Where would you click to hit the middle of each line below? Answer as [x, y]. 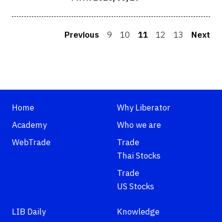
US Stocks [136, 187]
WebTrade [31, 143]
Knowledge [138, 212]
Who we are [139, 125]
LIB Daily [29, 212]
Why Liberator [144, 108]
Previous [82, 35]
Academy [29, 125]
